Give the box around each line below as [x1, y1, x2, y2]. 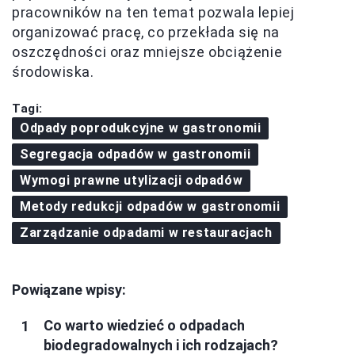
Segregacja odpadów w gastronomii [20, 147, 251, 162]
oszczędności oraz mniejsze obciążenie [12, 44, 283, 61]
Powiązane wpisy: [12, 281, 126, 299]
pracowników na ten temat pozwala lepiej [12, 4, 295, 21]
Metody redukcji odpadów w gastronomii [20, 199, 281, 215]
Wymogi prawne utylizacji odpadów [20, 173, 243, 189]
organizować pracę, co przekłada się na [12, 24, 280, 41]
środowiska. [12, 63, 94, 81]
